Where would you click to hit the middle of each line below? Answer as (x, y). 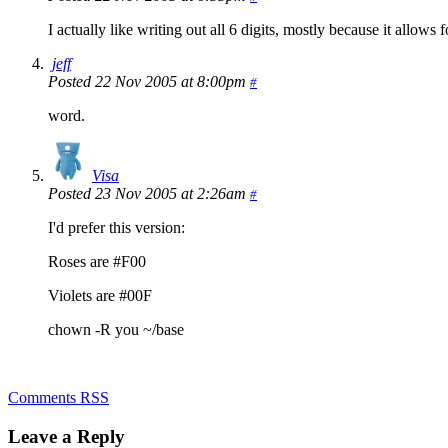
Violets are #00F (100, 296)
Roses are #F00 (97, 262)
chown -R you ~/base (116, 330)
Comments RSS (58, 398)
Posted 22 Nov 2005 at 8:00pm (149, 82)
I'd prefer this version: (116, 228)
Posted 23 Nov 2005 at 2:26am (149, 194)
